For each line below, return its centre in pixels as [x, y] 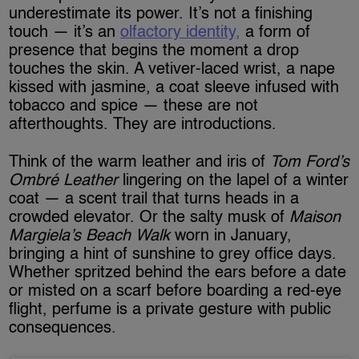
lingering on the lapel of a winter [234, 182]
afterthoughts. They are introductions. [143, 125]
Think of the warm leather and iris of [140, 163]
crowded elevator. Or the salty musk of [149, 218]
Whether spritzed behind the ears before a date [178, 274]
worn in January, [234, 237]
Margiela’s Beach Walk [92, 237]
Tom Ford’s [310, 163]
